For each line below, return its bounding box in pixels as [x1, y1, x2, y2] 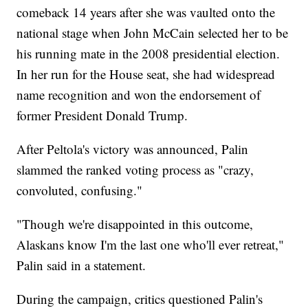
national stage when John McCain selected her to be [16, 24, 289, 42]
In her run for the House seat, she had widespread [16, 65, 276, 83]
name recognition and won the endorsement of [16, 86, 261, 104]
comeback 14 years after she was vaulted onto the [16, 3, 276, 21]
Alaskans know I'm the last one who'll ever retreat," [16, 236, 285, 254]
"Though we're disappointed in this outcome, [16, 215, 254, 233]
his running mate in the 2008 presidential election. [16, 45, 280, 63]
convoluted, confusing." [16, 181, 143, 199]
